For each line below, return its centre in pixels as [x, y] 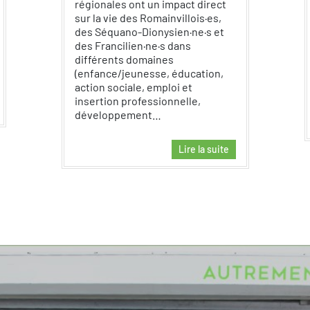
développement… [119, 115]
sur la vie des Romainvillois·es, [148, 18]
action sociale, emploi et [133, 87]
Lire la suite [203, 149]
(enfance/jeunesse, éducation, [149, 73]
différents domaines [124, 59]
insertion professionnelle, [137, 101]
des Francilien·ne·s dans [133, 45]
